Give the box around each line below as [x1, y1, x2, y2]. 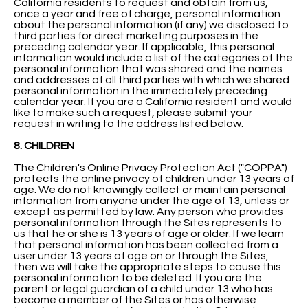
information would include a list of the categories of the [14, 52, 293, 63]
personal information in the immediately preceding [14, 85, 267, 96]
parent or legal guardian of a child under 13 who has [14, 283, 273, 294]
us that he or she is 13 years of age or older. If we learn [14, 228, 284, 239]
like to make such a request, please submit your [14, 107, 252, 118]
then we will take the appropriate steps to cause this [14, 261, 281, 272]
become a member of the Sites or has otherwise [14, 294, 256, 305]
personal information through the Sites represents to [14, 217, 282, 228]
